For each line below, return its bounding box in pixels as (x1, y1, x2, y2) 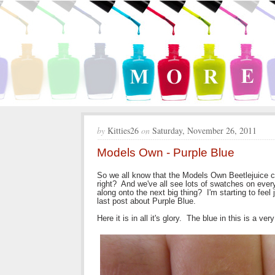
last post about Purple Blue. (97, 196, 196, 206)
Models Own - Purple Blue (97, 146, 234, 159)
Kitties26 (105, 125, 139, 136)
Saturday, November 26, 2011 (152, 125, 257, 136)
